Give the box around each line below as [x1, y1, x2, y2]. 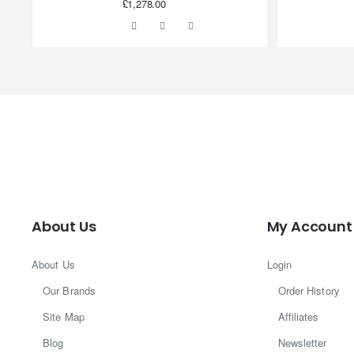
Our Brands [43, 283, 96, 299]
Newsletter [277, 335, 327, 351]
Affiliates [277, 309, 319, 325]
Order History [277, 283, 340, 299]
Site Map [43, 309, 85, 325]
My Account [266, 217, 352, 237]
